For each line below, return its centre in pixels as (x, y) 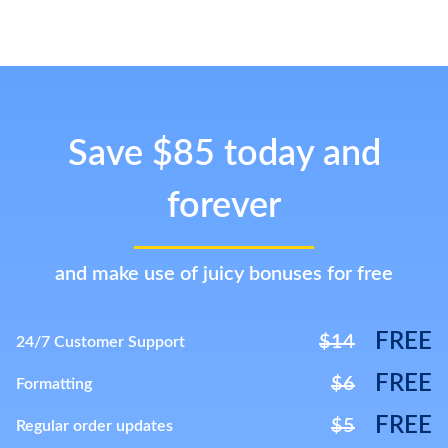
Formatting (54, 384)
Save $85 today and (224, 154)
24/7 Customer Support (100, 342)
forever (224, 206)
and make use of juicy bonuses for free (224, 274)
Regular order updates (94, 426)
